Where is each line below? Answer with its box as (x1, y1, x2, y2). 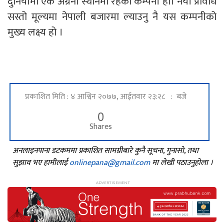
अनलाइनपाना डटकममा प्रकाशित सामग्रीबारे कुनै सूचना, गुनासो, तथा (12, 143, 198, 157)
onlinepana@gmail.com (69, 155, 150, 169)
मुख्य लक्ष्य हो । (7, 23, 65, 41)
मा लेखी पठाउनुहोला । (150, 155, 213, 169)
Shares (89, 119, 112, 133)
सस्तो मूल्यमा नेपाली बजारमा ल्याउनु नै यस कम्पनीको (7, 7, 216, 25)
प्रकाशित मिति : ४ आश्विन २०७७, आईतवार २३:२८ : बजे (25, 89, 186, 103)
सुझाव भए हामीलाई (12, 155, 69, 169)
